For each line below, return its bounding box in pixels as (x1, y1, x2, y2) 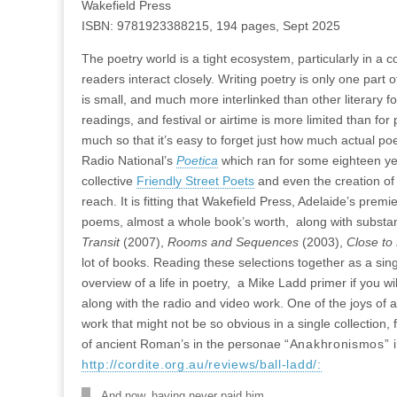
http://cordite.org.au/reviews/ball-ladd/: (82, 357, 322, 371)
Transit (82, 235, 123, 249)
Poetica (176, 153, 218, 167)
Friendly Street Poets (136, 174, 254, 188)
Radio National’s (82, 153, 176, 167)
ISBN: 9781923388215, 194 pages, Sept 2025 (82, 19, 340, 33)
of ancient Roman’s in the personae (82, 337, 284, 351)
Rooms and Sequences (167, 235, 302, 249)
